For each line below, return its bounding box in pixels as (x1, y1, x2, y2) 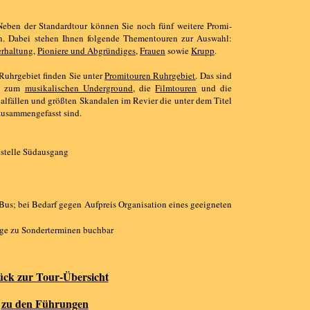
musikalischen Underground (24, 82, 133, 94)
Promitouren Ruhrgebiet (104, 69, 196, 82)
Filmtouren (155, 82, 197, 94)
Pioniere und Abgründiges (37, 44, 136, 57)
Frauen (140, 44, 165, 57)
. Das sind (195, 69, 232, 82)
